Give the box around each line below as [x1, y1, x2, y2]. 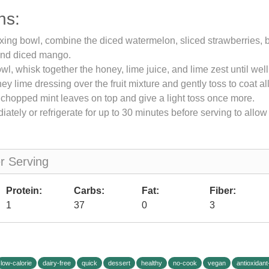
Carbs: [74, 186, 104, 196]
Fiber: [210, 186, 236, 196]
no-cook [173, 259, 197, 267]
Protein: [6, 186, 42, 196]
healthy [141, 259, 162, 267]
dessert [108, 259, 130, 267]
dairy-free [43, 259, 71, 267]
